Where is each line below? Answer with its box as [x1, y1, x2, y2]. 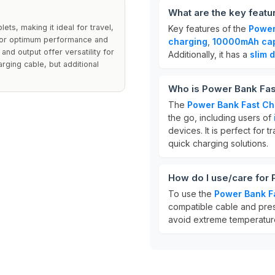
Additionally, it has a [168, 49, 250, 60]
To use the [168, 188, 214, 199]
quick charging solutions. [168, 138, 268, 149]
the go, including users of [168, 112, 274, 123]
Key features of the [168, 23, 249, 34]
